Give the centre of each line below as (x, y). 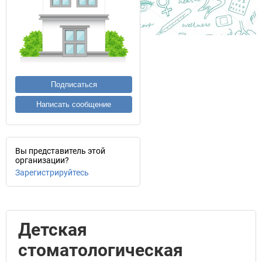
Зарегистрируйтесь (52, 173)
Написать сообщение (74, 104)
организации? (42, 160)
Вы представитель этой (60, 151)
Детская (53, 230)
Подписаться (74, 85)
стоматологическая (101, 250)
